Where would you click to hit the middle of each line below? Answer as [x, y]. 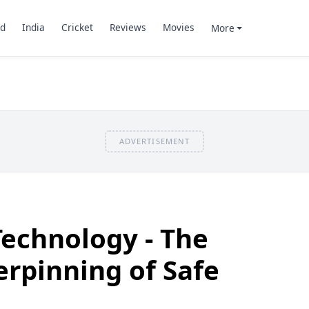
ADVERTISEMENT [154, 141]
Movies [178, 28]
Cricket [77, 28]
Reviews [128, 28]
